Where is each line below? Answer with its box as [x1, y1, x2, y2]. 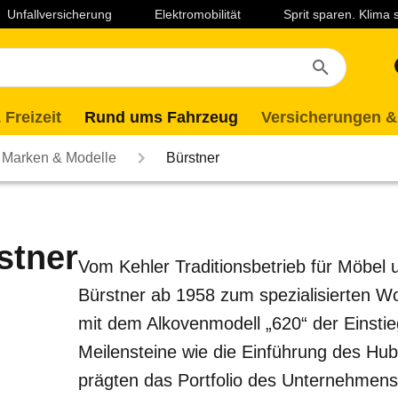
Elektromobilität [155, 7, 241, 21]
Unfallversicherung [7, 7, 112, 21]
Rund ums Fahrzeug [84, 108, 238, 126]
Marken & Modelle [2, 150, 116, 165]
